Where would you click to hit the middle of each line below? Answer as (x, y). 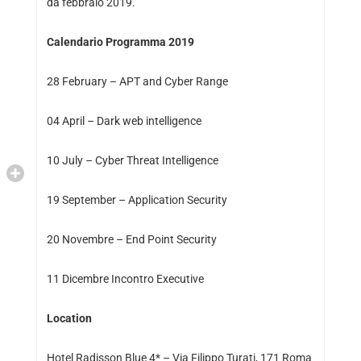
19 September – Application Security (137, 200)
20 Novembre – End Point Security (133, 240)
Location (69, 319)
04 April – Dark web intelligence (124, 121)
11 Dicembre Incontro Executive (125, 279)
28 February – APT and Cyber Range (137, 82)
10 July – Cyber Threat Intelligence (132, 161)
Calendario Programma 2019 (120, 42)
